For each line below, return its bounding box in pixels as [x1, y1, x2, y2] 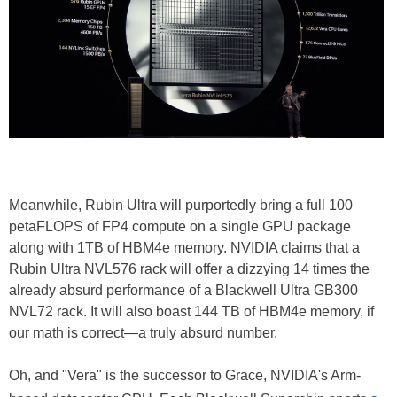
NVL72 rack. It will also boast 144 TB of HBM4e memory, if [9, 304, 374, 320]
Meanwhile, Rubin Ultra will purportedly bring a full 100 [9, 198, 353, 214]
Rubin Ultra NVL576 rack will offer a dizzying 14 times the [9, 261, 370, 277]
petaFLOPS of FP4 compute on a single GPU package [9, 219, 351, 235]
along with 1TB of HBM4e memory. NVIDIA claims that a [9, 240, 360, 256]
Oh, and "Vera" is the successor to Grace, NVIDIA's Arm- [9, 368, 361, 384]
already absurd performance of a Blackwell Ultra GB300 [9, 283, 358, 299]
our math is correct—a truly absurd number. [9, 325, 277, 341]
